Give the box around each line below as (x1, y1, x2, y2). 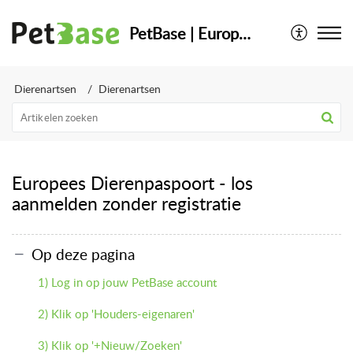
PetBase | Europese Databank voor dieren (238, 22, 251, 44)
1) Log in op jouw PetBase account (38, 273, 217, 290)
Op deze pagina (32, 243, 135, 265)
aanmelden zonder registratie (12, 191, 241, 216)
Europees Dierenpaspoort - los (12, 170, 253, 195)
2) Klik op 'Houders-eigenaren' (38, 305, 195, 321)
